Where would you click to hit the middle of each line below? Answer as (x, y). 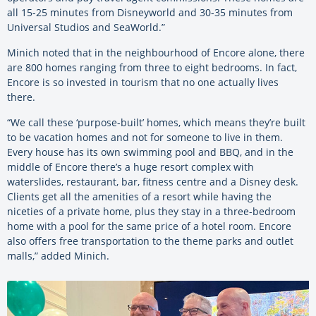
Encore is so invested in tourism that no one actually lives (143, 82)
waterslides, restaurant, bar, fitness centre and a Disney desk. (153, 181)
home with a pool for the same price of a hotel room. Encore (149, 226)
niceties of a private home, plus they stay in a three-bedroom (151, 211)
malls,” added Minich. (60, 255)
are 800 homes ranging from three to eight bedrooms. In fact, (152, 67)
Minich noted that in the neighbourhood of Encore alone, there (156, 52)
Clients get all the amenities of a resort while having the (139, 196)
